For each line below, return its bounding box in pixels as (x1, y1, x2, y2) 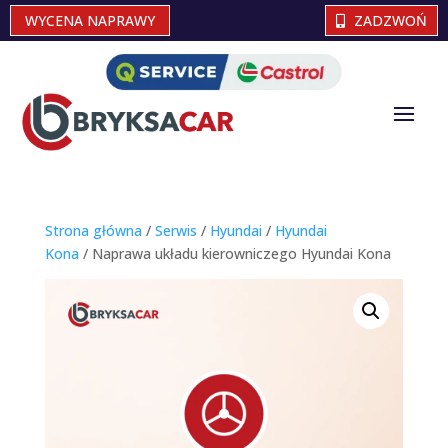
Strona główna (44, 221, 142, 241)
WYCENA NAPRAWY (25, 11, 155, 30)
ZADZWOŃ (354, 11, 428, 30)
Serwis (154, 221, 197, 241)
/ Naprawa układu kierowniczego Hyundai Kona (78, 244, 391, 264)
